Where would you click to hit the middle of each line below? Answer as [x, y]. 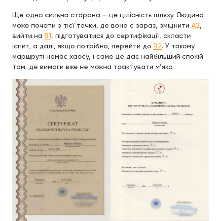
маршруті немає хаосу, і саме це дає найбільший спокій [108, 56]
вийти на [28, 35]
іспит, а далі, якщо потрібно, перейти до [83, 46]
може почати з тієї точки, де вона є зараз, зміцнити [102, 25]
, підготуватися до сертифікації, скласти [121, 35]
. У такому [178, 46]
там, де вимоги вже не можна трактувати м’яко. [93, 66]
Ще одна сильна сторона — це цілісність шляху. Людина [108, 15]
